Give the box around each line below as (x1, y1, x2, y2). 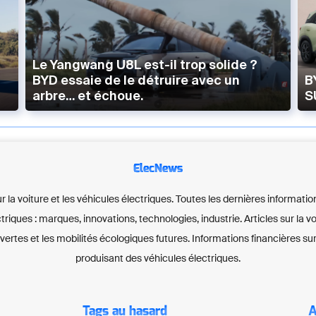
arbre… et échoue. (32, 88, 144, 104)
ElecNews (133, 163, 183, 175)
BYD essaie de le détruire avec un (32, 73, 241, 88)
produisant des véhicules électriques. (75, 252, 241, 265)
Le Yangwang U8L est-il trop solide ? (32, 57, 258, 73)
